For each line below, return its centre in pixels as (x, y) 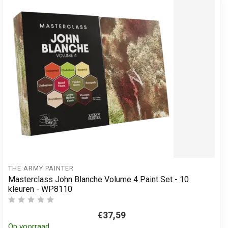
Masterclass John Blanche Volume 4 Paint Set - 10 (98, 179)
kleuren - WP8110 (40, 189)
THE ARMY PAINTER (41, 168)
